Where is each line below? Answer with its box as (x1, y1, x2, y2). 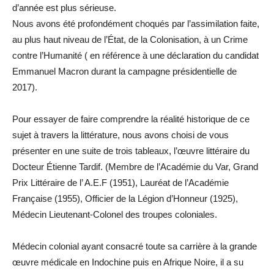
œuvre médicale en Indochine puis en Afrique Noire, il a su (12, 256, 243, 267)
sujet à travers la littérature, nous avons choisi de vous (12, 129, 229, 140)
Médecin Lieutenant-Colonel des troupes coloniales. (12, 209, 217, 220)
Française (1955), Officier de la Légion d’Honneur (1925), (12, 193, 238, 204)
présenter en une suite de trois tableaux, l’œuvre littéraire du (12, 145, 250, 156)
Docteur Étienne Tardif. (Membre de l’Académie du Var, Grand (12, 161, 258, 172)
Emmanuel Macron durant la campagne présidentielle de (12, 65, 237, 76)
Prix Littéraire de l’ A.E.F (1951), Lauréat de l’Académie (12, 177, 229, 188)
